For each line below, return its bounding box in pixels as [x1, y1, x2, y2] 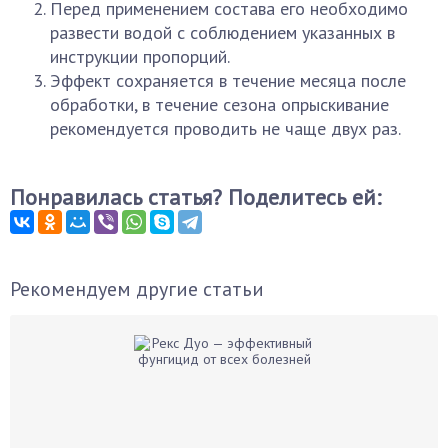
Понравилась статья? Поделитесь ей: [10, 183, 381, 211]
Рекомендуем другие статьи [10, 276, 264, 302]
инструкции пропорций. [50, 45, 230, 68]
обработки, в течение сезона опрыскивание [50, 93, 389, 116]
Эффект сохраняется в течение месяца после [50, 69, 406, 92]
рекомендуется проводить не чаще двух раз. [50, 117, 401, 140]
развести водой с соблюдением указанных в [50, 21, 395, 44]
